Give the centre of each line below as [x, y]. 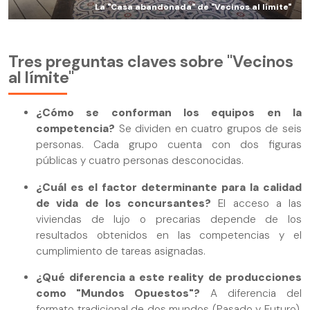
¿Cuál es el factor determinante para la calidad [169, 187]
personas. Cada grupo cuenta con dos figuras [169, 145]
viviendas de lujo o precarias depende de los [169, 219]
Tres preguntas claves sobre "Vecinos [151, 61]
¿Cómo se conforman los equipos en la [169, 113]
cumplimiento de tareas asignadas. [121, 251]
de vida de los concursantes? [124, 203]
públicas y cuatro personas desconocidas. [140, 161]
